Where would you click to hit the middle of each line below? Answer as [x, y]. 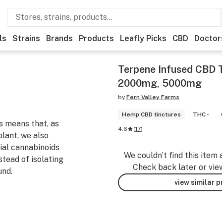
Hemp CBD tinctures [151, 114]
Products [96, 38]
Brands [59, 38]
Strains [26, 38]
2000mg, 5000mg [160, 83]
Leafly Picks [143, 38]
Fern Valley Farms [153, 97]
